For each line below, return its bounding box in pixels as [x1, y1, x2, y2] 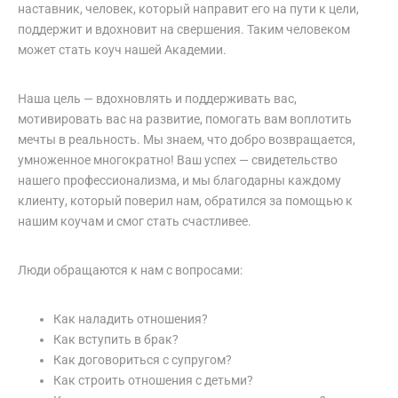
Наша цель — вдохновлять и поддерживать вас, [18, 91, 297, 106]
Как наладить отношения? [53, 311, 208, 326]
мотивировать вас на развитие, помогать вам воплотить [18, 111, 352, 126]
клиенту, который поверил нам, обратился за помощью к [18, 193, 353, 208]
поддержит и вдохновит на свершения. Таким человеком [18, 21, 350, 36]
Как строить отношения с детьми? [53, 372, 253, 387]
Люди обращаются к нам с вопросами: [18, 262, 243, 277]
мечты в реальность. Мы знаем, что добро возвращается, [18, 131, 355, 147]
